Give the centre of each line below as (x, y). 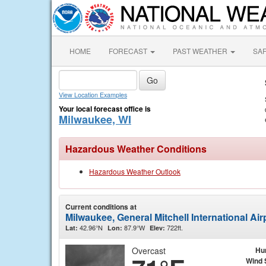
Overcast (149, 251)
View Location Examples (93, 95)
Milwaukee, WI (95, 119)
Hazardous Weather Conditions (136, 149)
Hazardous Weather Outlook (135, 171)
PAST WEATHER (201, 51)
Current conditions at (101, 207)
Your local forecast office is (105, 109)
